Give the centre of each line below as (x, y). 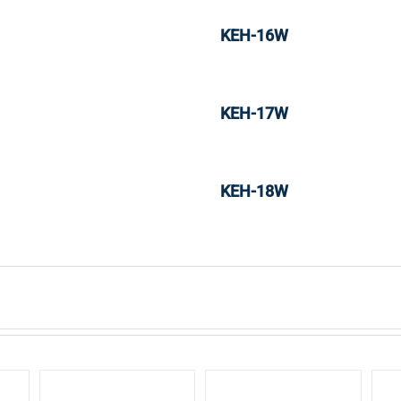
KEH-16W (254, 35)
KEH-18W (254, 191)
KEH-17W (254, 113)
